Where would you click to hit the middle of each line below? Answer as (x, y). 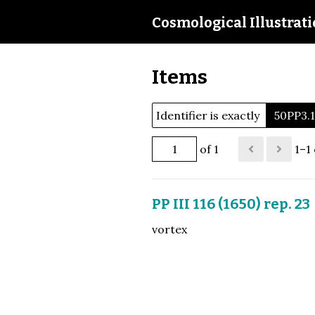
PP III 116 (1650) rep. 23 (231, 204)
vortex (169, 229)
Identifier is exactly (208, 115)
